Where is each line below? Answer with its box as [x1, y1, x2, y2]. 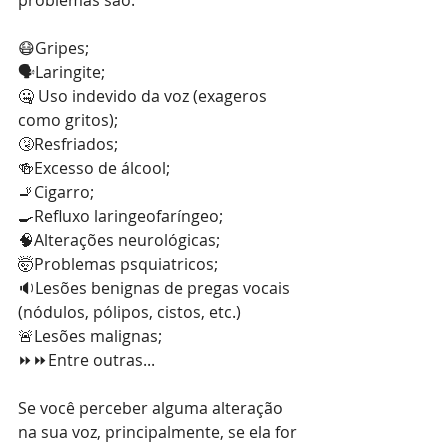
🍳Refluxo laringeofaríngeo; [18, 205, 223, 227]
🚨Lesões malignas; [18, 325, 162, 347]
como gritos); [18, 109, 118, 131]
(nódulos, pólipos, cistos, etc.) [18, 301, 241, 323]
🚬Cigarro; [18, 181, 94, 203]
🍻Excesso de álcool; [18, 157, 170, 179]
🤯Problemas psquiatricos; [18, 253, 218, 275]
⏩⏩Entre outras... [18, 349, 155, 371]
